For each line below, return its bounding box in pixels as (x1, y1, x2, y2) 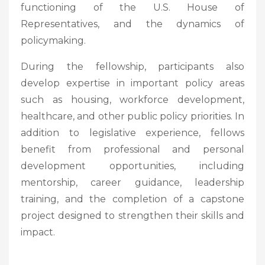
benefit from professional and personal (21, 143, 244, 155)
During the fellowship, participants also (21, 60, 244, 72)
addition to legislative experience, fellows (21, 127, 244, 138)
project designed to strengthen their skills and (21, 209, 244, 221)
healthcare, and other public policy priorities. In (21, 110, 244, 122)
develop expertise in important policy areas (21, 77, 244, 89)
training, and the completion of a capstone (21, 193, 244, 205)
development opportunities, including (21, 160, 244, 172)
